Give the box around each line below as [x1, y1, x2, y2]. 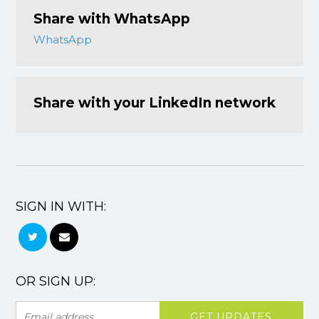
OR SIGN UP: [16, 273, 96, 289]
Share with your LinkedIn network [33, 95, 276, 111]
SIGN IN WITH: [16, 199, 107, 214]
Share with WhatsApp [33, 11, 191, 27]
